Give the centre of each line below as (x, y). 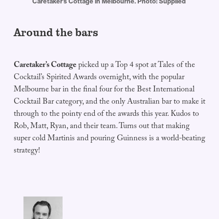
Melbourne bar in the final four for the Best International (104, 90)
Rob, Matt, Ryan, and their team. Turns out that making (102, 127)
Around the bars (56, 33)
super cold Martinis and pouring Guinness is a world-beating (109, 139)
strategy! (27, 152)
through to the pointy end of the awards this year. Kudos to (106, 115)
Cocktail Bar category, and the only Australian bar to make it (109, 103)
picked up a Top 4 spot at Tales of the (136, 66)
